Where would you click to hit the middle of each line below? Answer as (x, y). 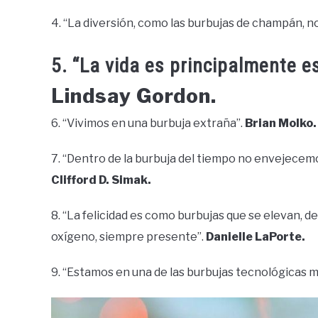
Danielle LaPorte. (256, 236)
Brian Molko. (281, 123)
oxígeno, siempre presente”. (128, 236)
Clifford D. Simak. (101, 180)
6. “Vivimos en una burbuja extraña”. (148, 123)
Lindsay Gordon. (134, 95)
